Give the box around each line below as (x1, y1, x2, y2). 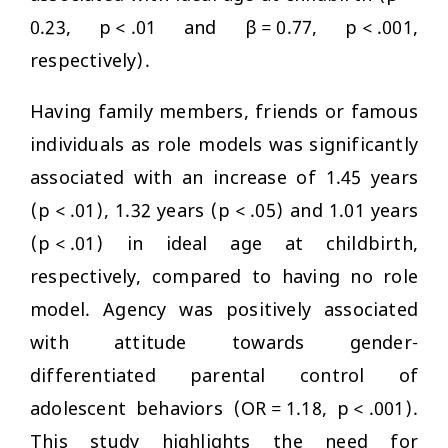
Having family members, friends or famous (30, 100, 418, 125)
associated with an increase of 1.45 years (30, 166, 418, 191)
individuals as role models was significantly (30, 133, 418, 158)
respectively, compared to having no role (30, 265, 418, 290)
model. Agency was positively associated (30, 298, 418, 323)
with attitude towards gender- (30, 331, 418, 356)
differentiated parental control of (30, 364, 418, 389)
